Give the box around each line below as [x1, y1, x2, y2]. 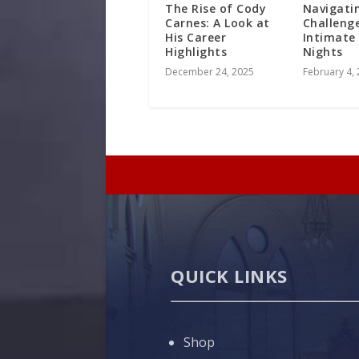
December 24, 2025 [165, 65, 254, 79]
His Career [165, 30, 226, 45]
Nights [302, 44, 343, 59]
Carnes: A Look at [165, 15, 270, 30]
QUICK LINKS [171, 263, 288, 288]
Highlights [165, 44, 227, 59]
